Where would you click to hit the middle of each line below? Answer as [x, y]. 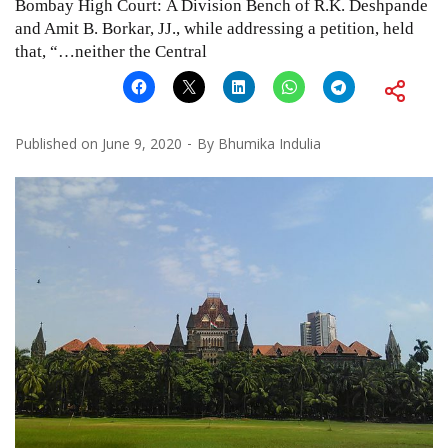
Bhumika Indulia [269, 143]
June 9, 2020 [142, 143]
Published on [58, 143]
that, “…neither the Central [111, 51]
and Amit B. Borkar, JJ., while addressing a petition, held [214, 28]
